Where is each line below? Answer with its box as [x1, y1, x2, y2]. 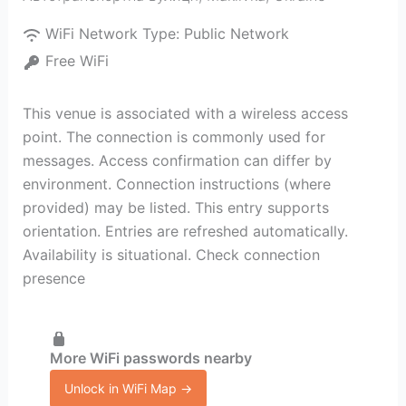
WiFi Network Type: [44, 24, 184, 43]
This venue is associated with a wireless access [22, 104, 348, 122]
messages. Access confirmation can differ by [22, 151, 332, 169]
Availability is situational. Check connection [22, 246, 320, 264]
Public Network [183, 24, 289, 43]
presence [22, 269, 85, 287]
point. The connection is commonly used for [22, 128, 325, 146]
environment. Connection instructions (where [22, 175, 331, 193]
